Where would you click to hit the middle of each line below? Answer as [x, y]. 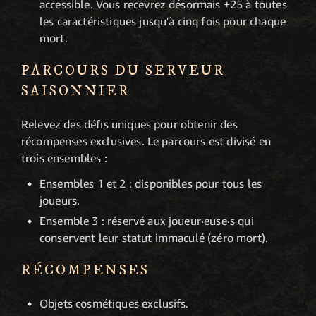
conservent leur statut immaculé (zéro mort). [154, 238]
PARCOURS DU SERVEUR [123, 71]
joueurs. [60, 200]
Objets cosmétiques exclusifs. [114, 304]
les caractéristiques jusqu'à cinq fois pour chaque [163, 21]
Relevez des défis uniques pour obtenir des [129, 124]
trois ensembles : [64, 158]
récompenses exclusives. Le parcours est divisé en [146, 141]
